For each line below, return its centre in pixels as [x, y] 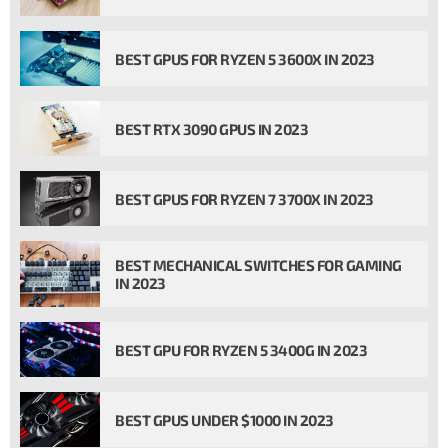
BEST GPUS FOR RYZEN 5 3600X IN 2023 [245, 58]
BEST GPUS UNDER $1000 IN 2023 [224, 419]
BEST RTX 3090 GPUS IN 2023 [211, 128]
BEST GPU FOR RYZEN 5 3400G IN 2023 [241, 349]
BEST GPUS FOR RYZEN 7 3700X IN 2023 [244, 198]
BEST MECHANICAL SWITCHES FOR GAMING [258, 265]
